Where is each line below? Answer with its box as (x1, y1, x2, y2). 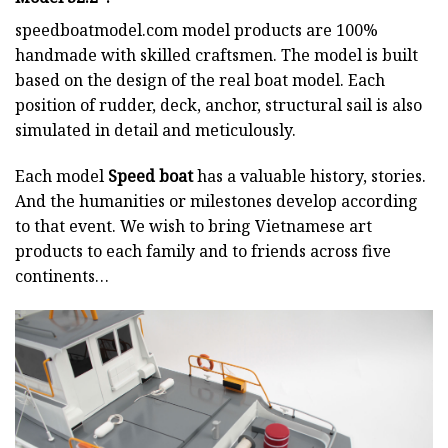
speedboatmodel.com (15, 19, 178, 42)
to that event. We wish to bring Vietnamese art (15, 214, 372, 237)
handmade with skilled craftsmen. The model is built (15, 44, 418, 67)
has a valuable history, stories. (193, 164, 426, 187)
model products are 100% (178, 19, 378, 42)
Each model (15, 164, 108, 187)
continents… (15, 264, 109, 287)
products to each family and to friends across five (15, 239, 391, 262)
